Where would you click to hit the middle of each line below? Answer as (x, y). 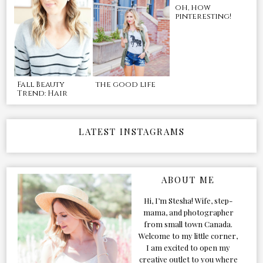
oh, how (193, 7)
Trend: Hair (42, 93)
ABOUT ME (188, 179)
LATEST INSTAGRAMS (131, 131)
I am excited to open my (188, 247)
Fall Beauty (41, 84)
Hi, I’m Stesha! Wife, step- (188, 200)
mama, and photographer (188, 212)
